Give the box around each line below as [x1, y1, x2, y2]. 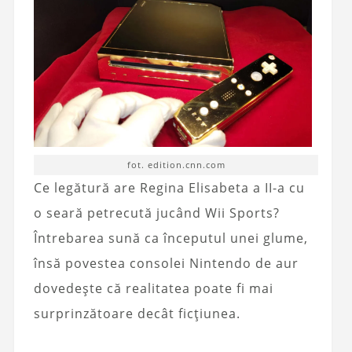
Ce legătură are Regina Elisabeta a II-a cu [33, 179, 305, 197]
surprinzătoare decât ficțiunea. [33, 305, 240, 323]
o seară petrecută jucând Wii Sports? [33, 204, 280, 222]
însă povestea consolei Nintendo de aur [33, 255, 299, 273]
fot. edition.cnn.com [126, 159, 225, 171]
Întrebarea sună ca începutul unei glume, [33, 229, 308, 247]
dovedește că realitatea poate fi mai [33, 280, 273, 298]
